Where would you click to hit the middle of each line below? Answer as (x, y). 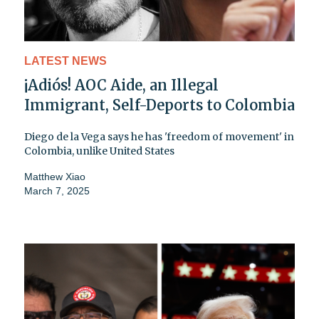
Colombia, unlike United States (99, 151)
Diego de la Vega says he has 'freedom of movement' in (159, 136)
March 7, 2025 (57, 190)
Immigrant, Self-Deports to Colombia (159, 105)
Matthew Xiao (55, 176)
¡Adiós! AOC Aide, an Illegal (121, 85)
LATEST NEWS (66, 61)
